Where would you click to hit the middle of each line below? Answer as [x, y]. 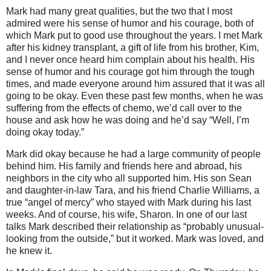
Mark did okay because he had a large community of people [133, 154]
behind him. [31, 166]
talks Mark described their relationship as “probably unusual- [135, 227]
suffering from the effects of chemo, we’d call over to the [124, 108]
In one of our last [211, 215]
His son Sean [223, 178]
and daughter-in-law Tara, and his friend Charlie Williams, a [133, 191]
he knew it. [29, 251]
